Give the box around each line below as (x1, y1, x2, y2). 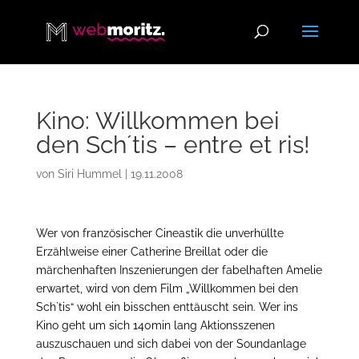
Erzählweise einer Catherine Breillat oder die (35, 245, 268, 258)
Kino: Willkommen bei (35, 107, 280, 135)
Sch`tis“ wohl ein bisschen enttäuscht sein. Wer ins (35, 301, 298, 313)
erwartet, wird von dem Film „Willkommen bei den (35, 282, 298, 295)
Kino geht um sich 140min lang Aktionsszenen (35, 319, 275, 332)
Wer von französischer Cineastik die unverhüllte (35, 227, 284, 240)
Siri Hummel (57, 167, 122, 180)
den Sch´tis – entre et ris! (35, 131, 310, 159)
